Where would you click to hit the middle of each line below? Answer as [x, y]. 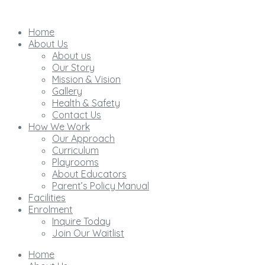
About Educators [89, 174]
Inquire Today [81, 221]
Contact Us [77, 115]
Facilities [47, 198]
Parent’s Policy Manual [101, 186]
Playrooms [75, 162]
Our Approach [83, 138]
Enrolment [51, 209]
